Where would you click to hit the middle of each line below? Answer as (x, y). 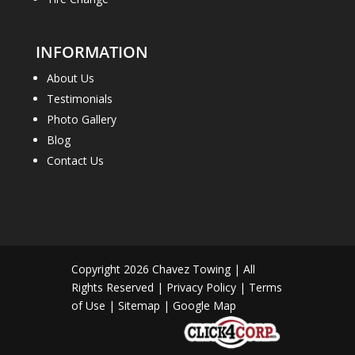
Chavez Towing (191, 269)
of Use (88, 306)
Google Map (204, 306)
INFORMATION (92, 52)
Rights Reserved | (118, 288)
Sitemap (139, 306)
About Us (70, 78)
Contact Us (75, 160)
